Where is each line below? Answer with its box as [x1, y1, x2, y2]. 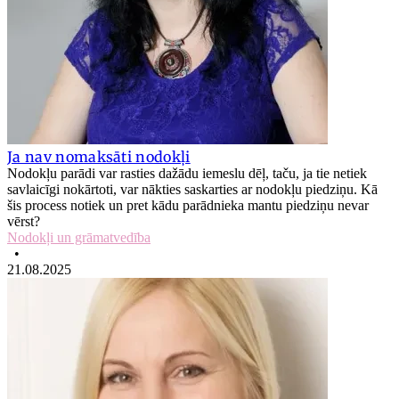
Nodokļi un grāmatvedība [7, 229, 151, 245]
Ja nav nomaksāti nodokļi [7, 147, 191, 166]
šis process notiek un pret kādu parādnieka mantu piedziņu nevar [7, 197, 369, 213]
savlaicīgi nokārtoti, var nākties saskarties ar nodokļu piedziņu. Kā [7, 181, 378, 197]
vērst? [7, 213, 40, 229]
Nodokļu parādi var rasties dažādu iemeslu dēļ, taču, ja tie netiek [7, 165, 367, 181]
